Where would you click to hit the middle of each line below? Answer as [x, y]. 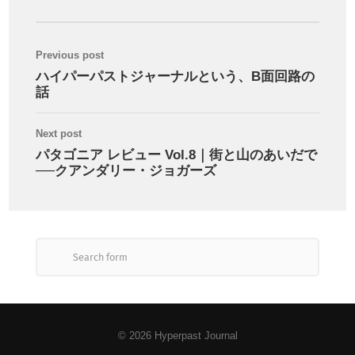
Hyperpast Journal [196, 336]
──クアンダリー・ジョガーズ [126, 170]
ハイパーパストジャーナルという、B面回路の [176, 76]
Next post [59, 134]
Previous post [70, 55]
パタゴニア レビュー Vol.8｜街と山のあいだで [177, 155]
